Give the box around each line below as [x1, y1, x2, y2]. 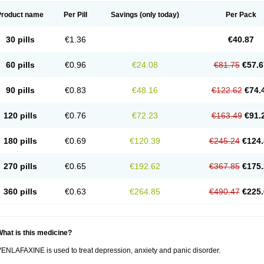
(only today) [138, 11, 179, 19]
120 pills [3, 111, 37, 120]
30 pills [5, 35, 35, 44]
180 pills [3, 136, 37, 146]
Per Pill [64, 11, 87, 19]
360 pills [3, 187, 37, 196]
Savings [111, 11, 138, 19]
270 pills [3, 161, 37, 171]
